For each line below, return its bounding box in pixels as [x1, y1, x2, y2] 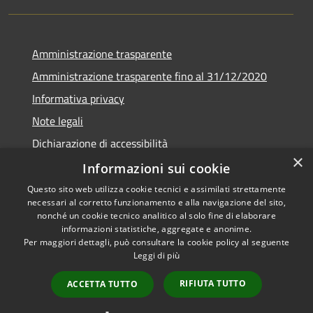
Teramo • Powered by [191, 222, 279, 238]
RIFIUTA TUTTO [180, 277, 247, 289]
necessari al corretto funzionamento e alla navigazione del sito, [27, 196, 286, 208]
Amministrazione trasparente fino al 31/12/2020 [32, 67, 267, 85]
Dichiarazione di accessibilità [32, 134, 168, 152]
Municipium [183, 238, 240, 256]
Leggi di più [133, 249, 180, 261]
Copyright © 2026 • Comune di [172, 205, 298, 221]
